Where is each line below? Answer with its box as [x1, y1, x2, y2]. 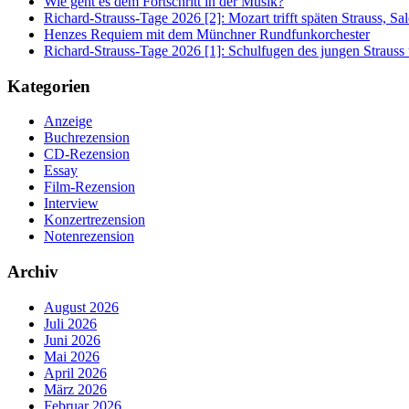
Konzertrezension [44, 212, 145, 228]
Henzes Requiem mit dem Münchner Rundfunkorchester [44, 26, 370, 42]
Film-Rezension [44, 179, 135, 195]
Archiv [7, 262, 58, 282]
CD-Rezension [44, 146, 130, 163]
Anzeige [44, 113, 92, 130]
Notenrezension [44, 228, 134, 245]
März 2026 [44, 381, 107, 397]
